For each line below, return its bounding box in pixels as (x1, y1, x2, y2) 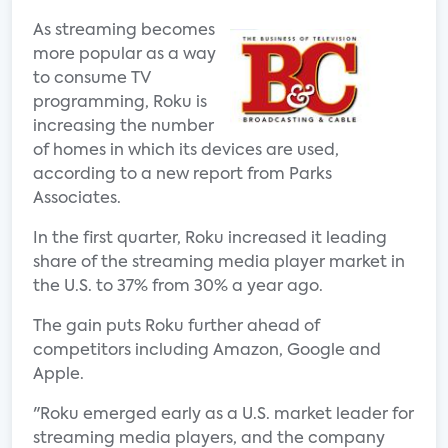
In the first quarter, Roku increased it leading (33, 231, 387, 247)
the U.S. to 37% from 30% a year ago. (33, 279, 323, 295)
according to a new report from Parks (33, 167, 332, 183)
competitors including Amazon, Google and (33, 343, 381, 359)
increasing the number (33, 119, 214, 135)
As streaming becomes (33, 23, 215, 39)
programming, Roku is (33, 95, 207, 111)
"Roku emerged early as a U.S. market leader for (33, 407, 414, 423)
